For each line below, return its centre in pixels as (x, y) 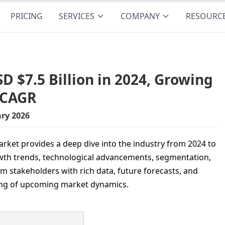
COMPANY (140, 16)
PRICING (27, 16)
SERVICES (77, 16)
